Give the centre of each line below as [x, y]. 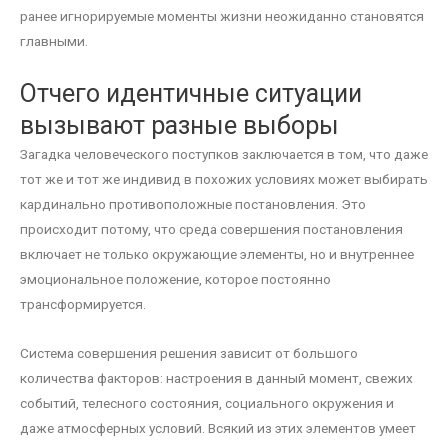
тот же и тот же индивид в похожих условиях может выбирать [224, 179]
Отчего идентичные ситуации [191, 94]
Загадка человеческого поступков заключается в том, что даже [224, 154]
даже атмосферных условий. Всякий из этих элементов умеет [218, 428]
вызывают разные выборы [179, 126]
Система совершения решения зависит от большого [189, 353]
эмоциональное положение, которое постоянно [175, 279]
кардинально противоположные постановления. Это [193, 204]
